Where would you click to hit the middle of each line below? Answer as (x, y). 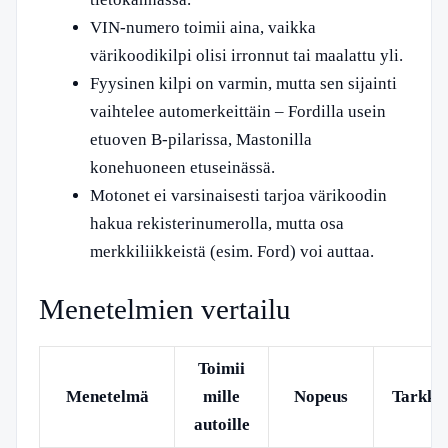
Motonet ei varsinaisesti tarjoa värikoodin (238, 195)
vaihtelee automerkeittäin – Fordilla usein (238, 111)
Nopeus (321, 396)
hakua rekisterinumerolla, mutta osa (217, 223)
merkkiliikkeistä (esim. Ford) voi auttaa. (232, 251)
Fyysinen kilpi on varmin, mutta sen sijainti (243, 83)
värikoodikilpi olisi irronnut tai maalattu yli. (246, 55)
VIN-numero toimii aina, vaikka (203, 27)
